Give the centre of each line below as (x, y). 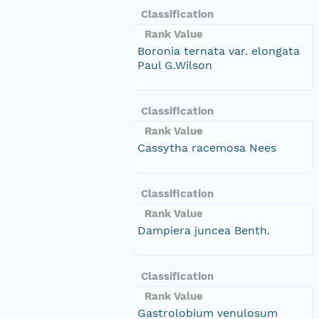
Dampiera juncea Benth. (204, 230)
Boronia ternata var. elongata (219, 51)
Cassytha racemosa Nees (207, 147)
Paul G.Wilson (175, 65)
